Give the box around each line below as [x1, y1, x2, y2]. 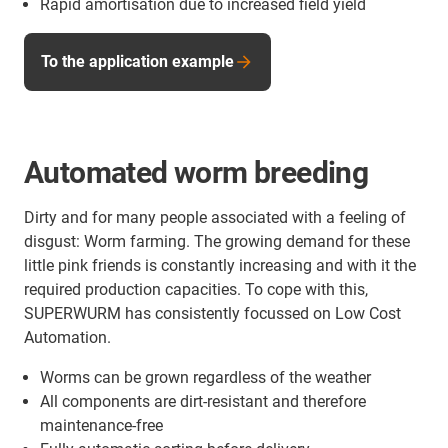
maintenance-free [40, 416, 163, 435]
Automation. [24, 328, 111, 347]
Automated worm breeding [24, 155, 369, 190]
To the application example [41, 52, 234, 71]
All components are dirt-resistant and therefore [40, 392, 366, 411]
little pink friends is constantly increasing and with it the [24, 256, 416, 275]
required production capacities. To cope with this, [24, 280, 368, 299]
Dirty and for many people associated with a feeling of [24, 208, 406, 227]
